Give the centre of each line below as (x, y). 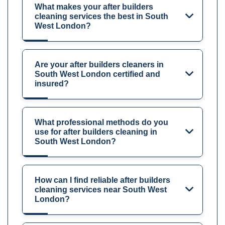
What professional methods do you (101, 123)
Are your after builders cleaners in (99, 65)
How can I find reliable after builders (102, 180)
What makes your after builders (94, 7)
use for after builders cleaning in (96, 132)
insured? (52, 84)
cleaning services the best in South (101, 17)
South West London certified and (97, 74)
